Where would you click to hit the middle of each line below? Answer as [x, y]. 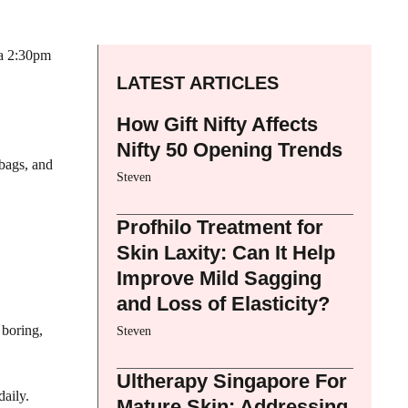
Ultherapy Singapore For [232, 381]
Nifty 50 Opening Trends [229, 149]
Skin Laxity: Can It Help [226, 252]
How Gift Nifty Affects [217, 124]
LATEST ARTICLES [198, 82]
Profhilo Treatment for [220, 227]
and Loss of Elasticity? [223, 303]
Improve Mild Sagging [219, 278]
